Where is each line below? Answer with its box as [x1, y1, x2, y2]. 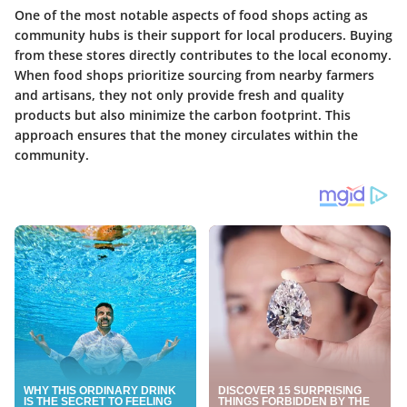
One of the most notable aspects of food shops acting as [15, 5, 368, 24]
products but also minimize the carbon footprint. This [15, 105, 351, 124]
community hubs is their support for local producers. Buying [15, 25, 392, 44]
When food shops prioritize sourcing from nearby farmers [15, 65, 374, 84]
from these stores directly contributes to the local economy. [15, 45, 392, 64]
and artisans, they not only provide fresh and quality [15, 85, 344, 104]
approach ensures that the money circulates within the [15, 125, 358, 144]
